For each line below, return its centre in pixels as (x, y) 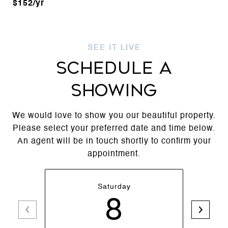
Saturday (114, 187)
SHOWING (114, 90)
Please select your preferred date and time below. (114, 129)
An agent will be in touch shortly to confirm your (114, 141)
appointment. (114, 154)
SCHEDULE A (114, 68)
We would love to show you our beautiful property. (114, 116)
